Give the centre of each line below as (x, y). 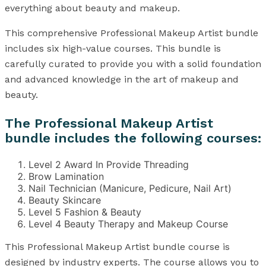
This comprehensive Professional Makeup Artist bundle (132, 33)
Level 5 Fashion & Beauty (85, 212)
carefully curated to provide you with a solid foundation (133, 64)
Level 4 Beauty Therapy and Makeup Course (128, 224)
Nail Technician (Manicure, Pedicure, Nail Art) (130, 189)
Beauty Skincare (65, 200)
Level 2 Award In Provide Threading (109, 165)
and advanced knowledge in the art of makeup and (122, 80)
